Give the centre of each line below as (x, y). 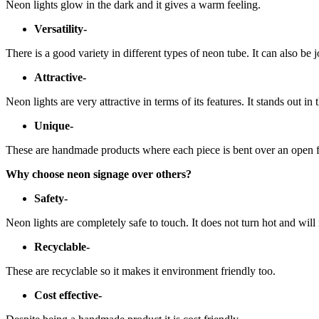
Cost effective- (68, 295)
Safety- (51, 198)
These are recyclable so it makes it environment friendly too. (141, 271)
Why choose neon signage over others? (99, 174)
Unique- (54, 125)
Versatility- (61, 28)
